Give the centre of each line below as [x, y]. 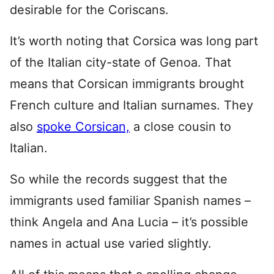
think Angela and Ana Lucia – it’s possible [129, 222]
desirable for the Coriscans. [89, 10]
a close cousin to [180, 127]
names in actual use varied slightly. [111, 243]
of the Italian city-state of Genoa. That [120, 62]
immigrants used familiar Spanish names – [130, 201]
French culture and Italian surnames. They [131, 105]
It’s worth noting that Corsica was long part [134, 41]
